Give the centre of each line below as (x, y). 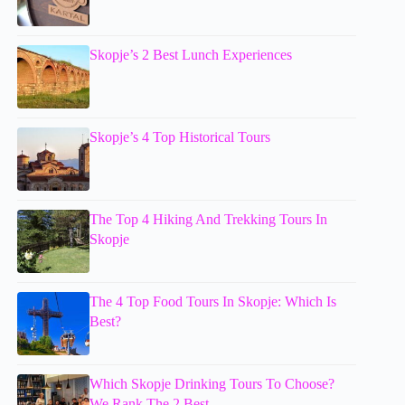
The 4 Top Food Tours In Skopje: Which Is (213, 302)
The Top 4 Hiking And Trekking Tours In (209, 220)
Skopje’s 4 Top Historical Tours (180, 137)
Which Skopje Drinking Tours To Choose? (212, 384)
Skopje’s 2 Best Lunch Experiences (191, 55)
